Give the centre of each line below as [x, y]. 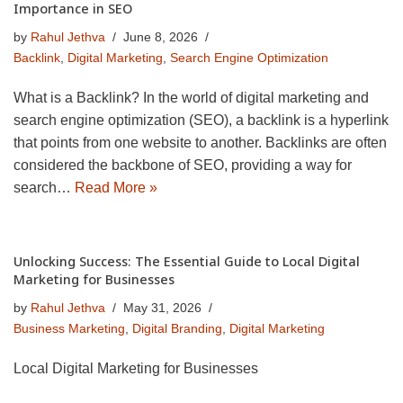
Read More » [116, 188]
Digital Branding [177, 329]
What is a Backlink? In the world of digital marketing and [191, 98]
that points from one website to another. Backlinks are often [200, 143]
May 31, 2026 [162, 308]
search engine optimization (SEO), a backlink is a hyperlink [201, 121]
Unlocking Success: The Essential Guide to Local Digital [187, 262]
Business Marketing [69, 329]
